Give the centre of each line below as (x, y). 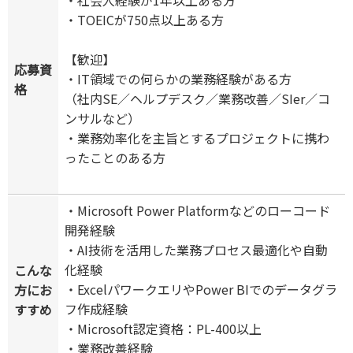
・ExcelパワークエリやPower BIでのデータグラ (201, 290)
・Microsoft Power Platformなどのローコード (197, 211)
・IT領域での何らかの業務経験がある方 (178, 79)
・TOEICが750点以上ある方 (144, 20)
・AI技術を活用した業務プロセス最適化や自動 (196, 250)
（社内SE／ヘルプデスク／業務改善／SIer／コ (197, 99)
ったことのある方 (115, 158)
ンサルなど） (102, 119)
